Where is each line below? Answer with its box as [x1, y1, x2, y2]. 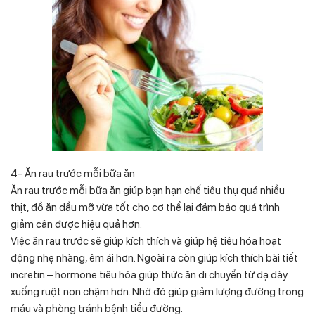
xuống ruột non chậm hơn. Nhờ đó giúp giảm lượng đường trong [11, 285, 304, 298]
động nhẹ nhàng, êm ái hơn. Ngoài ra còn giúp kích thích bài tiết [11, 251, 298, 264]
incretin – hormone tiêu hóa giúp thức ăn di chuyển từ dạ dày [11, 268, 288, 281]
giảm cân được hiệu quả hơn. [11, 217, 142, 231]
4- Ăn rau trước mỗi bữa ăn [11, 167, 135, 180]
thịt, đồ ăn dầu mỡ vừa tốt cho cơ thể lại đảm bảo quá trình [11, 200, 280, 214]
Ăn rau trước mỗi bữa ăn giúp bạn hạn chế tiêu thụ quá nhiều [11, 184, 285, 197]
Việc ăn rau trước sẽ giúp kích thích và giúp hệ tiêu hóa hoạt [11, 234, 281, 247]
